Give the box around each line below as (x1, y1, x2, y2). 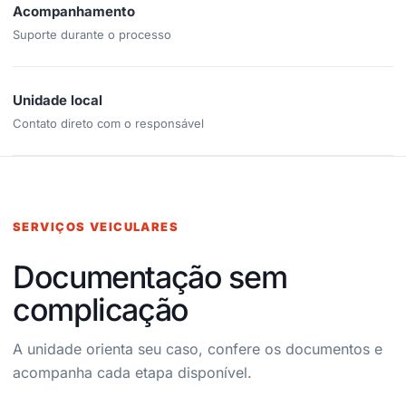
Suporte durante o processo (13, 27, 171, 42)
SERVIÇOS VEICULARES (13, 219, 179, 234)
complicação (13, 291, 189, 328)
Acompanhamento (13, 3, 135, 20)
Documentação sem (13, 258, 287, 295)
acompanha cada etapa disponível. (13, 363, 252, 382)
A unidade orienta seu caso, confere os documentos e (13, 340, 382, 358)
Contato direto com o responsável (13, 116, 204, 130)
